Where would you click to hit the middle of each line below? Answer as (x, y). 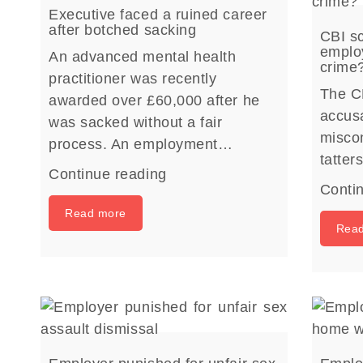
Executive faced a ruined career (158, 15)
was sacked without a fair (136, 122)
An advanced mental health (143, 57)
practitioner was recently (133, 79)
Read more (96, 213)
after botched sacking (123, 30)
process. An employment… (141, 144)
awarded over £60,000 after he (154, 100)
